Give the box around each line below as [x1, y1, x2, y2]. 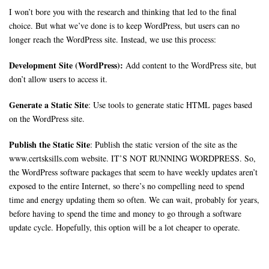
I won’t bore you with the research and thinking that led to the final [9, 6, 237, 17]
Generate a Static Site [9, 98, 88, 111]
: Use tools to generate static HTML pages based [88, 99, 252, 110]
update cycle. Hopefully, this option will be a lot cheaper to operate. [9, 222, 240, 233]
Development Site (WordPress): [9, 59, 123, 71]
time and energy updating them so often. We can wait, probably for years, [9, 194, 259, 205]
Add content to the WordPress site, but [123, 59, 256, 71]
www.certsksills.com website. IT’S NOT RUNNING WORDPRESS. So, [9, 153, 256, 164]
